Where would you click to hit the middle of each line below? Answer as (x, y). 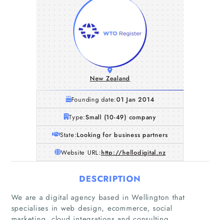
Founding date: (94, 99)
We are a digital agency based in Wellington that (98, 197)
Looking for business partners (123, 135)
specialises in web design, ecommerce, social (92, 208)
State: (68, 135)
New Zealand (110, 78)
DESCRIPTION (110, 179)
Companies (110, 209)
